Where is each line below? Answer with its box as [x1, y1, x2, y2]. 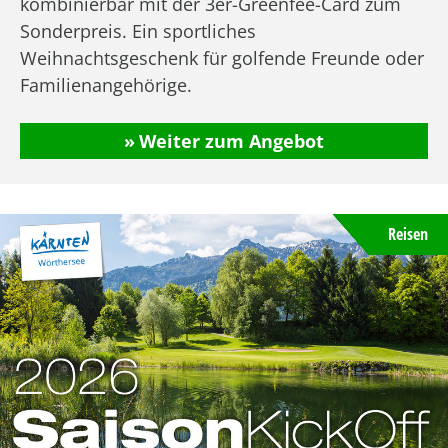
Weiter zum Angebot [139, 128, 324, 153]
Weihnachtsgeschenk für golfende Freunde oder [20, 45, 424, 70]
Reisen [388, 222, 428, 245]
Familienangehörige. [20, 72, 192, 97]
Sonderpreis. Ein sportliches [20, 18, 256, 43]
